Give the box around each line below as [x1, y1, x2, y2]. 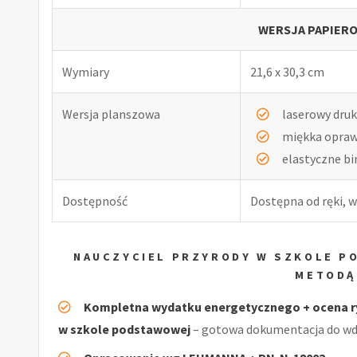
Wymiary [62, 63, 109, 80]
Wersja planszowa [62, 105, 160, 122]
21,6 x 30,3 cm [250, 63, 324, 80]
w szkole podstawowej [58, 320, 190, 337]
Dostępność [62, 192, 127, 209]
